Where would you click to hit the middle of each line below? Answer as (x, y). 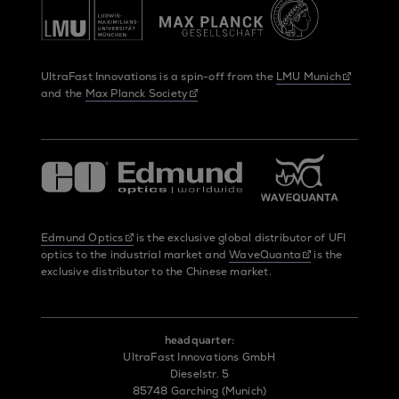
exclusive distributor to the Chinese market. (156, 271)
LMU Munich (309, 76)
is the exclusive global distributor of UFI (240, 237)
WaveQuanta (265, 254)
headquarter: (199, 340)
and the (63, 93)
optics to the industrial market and (135, 254)
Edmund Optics (82, 237)
